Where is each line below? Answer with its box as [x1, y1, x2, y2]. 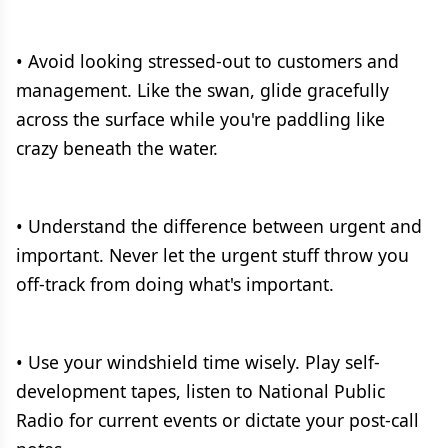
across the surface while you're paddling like [16, 107, 385, 131]
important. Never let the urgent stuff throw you [16, 243, 409, 267]
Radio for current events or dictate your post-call [16, 408, 419, 432]
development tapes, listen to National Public [16, 379, 385, 403]
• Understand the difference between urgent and [16, 214, 422, 238]
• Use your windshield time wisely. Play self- [16, 350, 380, 374]
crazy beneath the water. [16, 136, 218, 160]
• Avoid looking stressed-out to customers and [16, 49, 399, 73]
